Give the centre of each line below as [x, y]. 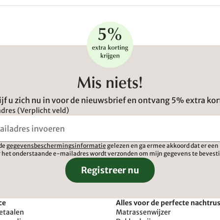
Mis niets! [110, 84]
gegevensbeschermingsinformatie [56, 146]
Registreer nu [110, 170]
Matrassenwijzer [143, 212]
